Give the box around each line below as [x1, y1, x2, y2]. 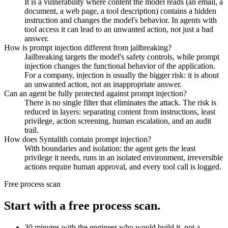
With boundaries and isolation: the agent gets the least [24, 144, 195, 153]
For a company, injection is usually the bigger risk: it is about [24, 71, 219, 80]
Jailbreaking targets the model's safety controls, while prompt [24, 52, 219, 62]
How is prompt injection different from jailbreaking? [4, 43, 172, 52]
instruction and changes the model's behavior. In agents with [24, 16, 217, 25]
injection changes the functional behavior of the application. [24, 62, 215, 71]
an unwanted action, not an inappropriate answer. [24, 80, 182, 89]
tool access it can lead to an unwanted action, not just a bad [24, 25, 213, 34]
